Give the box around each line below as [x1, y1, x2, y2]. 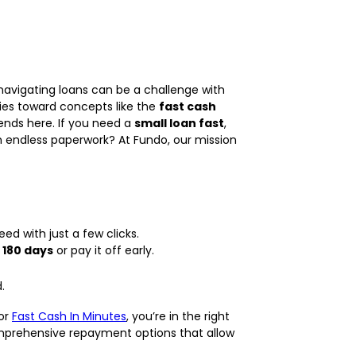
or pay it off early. [53, 242, 154, 258]
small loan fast [134, 114, 224, 131]
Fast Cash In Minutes [12, 308, 126, 324]
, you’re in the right [126, 308, 230, 324]
